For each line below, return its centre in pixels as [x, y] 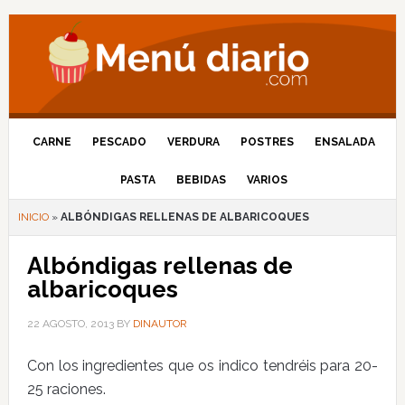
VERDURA [194, 142]
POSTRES [268, 142]
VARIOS [268, 180]
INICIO [33, 217]
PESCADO [120, 142]
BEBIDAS [202, 180]
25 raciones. [66, 389]
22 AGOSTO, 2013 [70, 324]
